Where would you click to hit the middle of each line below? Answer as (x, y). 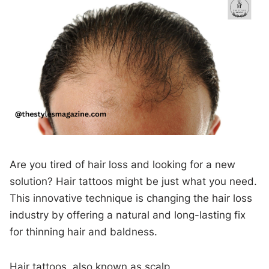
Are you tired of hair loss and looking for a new (123, 165)
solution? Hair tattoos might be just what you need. (134, 182)
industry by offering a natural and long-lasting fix (128, 215)
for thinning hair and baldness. (84, 232)
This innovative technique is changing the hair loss (131, 198)
